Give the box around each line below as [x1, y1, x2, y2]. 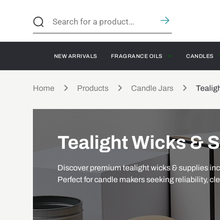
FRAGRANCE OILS [110, 53, 163, 59]
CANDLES [186, 53, 214, 59]
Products [77, 84, 109, 92]
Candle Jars [131, 84, 174, 92]
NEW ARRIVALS [54, 53, 97, 59]
